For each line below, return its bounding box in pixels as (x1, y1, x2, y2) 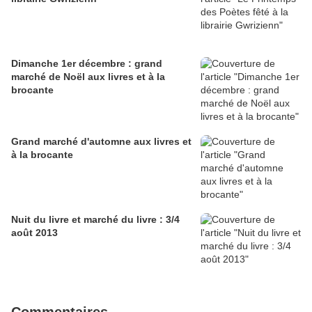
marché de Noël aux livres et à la (11, 71, 165, 83)
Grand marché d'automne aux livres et (11, 136, 192, 148)
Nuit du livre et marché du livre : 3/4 (11, 214, 180, 226)
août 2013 (11, 227, 58, 239)
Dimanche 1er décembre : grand (11, 58, 162, 70)
